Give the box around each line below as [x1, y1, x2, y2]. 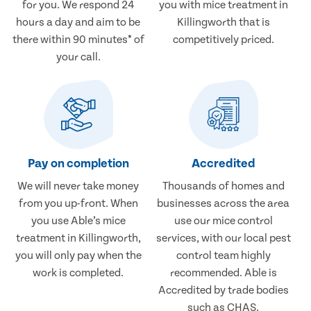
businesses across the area [157, 197, 290, 210]
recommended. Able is [169, 267, 277, 280]
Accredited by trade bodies [158, 284, 289, 297]
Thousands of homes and [162, 180, 285, 193]
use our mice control [174, 215, 273, 228]
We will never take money [17, 180, 140, 193]
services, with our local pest [155, 232, 291, 245]
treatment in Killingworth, [15, 232, 141, 245]
